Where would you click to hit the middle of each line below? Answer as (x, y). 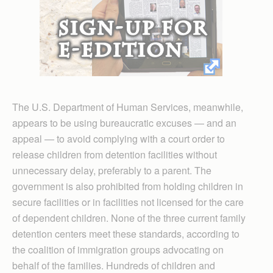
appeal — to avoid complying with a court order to (119, 138)
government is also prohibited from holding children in (128, 186)
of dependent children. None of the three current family (129, 218)
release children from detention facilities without (115, 154)
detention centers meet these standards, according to (126, 233)
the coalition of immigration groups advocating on (118, 249)
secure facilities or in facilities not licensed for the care (128, 202)
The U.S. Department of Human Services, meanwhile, (128, 107)
